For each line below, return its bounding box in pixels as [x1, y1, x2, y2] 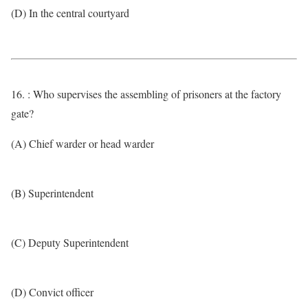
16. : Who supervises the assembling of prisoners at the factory [11, 87, 281, 101]
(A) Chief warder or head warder [11, 136, 154, 151]
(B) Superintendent [11, 186, 93, 200]
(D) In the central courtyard [11, 5, 129, 20]
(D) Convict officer [11, 285, 93, 299]
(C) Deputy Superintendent [11, 235, 129, 250]
